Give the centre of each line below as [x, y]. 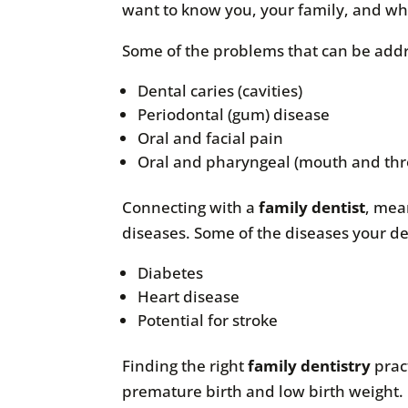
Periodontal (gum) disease [234, 114]
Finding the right [185, 365]
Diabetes [171, 272]
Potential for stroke [208, 320]
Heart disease [189, 296]
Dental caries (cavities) [220, 90]
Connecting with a [191, 207]
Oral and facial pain [211, 138]
